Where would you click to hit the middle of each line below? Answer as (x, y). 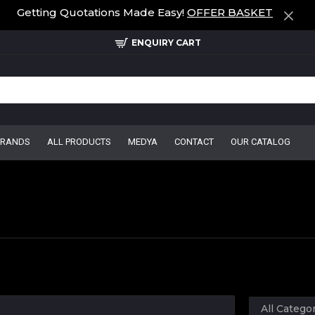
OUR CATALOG (261, 142)
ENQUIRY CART (166, 42)
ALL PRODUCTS (79, 142)
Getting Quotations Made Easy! (102, 12)
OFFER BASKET (230, 12)
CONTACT (194, 142)
